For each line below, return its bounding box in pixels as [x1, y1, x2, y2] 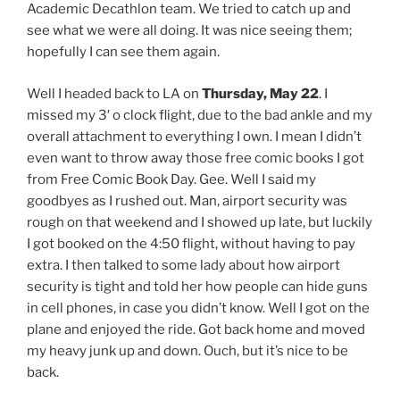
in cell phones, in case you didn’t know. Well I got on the [27, 299, 370, 316]
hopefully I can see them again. [27, 44, 220, 61]
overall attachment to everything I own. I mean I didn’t [27, 128, 362, 145]
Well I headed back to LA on [27, 85, 202, 102]
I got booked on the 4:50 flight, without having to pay [27, 235, 355, 252]
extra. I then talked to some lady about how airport [27, 256, 340, 273]
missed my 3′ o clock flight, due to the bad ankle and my [27, 106, 372, 123]
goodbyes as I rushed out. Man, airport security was [27, 192, 347, 209]
